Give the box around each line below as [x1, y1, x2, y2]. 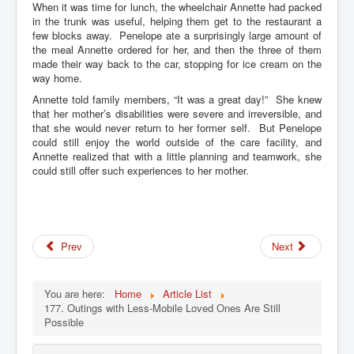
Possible [44, 314, 84, 330]
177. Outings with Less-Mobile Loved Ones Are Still [44, 299, 281, 315]
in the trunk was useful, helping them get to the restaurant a [32, 13, 322, 28]
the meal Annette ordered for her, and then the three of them [32, 41, 322, 57]
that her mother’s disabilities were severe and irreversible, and [32, 105, 322, 121]
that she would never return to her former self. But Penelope [32, 119, 322, 135]
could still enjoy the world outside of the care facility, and [32, 134, 322, 149]
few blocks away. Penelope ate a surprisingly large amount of [32, 27, 322, 43]
